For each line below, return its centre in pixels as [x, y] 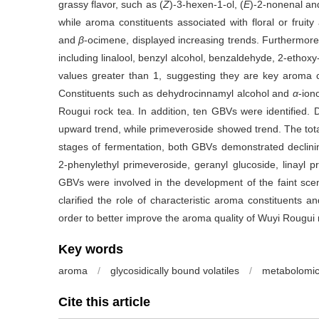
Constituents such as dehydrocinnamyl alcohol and [176, 93]
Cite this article [104, 302]
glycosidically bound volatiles [175, 271]
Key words [91, 249]
